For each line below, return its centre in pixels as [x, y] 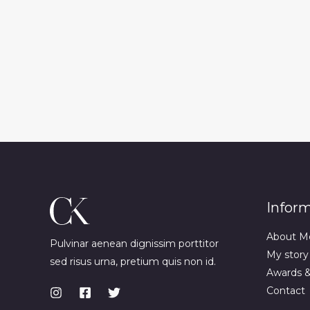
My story [287, 255]
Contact [285, 291]
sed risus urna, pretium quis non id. [133, 262]
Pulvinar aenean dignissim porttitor [134, 244]
